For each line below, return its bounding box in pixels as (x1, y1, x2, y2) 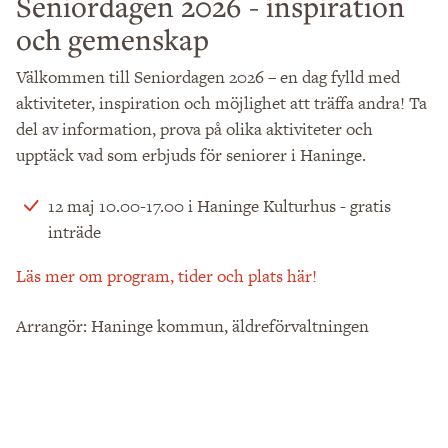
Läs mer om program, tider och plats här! (16, 264, 317, 289)
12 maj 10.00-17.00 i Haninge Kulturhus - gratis (48, 194, 391, 219)
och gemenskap (16, 19, 209, 58)
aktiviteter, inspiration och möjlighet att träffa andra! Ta (16, 90, 427, 115)
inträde (48, 220, 101, 245)
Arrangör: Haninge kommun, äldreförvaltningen (16, 314, 369, 339)
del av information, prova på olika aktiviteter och (16, 116, 373, 141)
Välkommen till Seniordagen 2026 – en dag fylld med (16, 64, 400, 89)
